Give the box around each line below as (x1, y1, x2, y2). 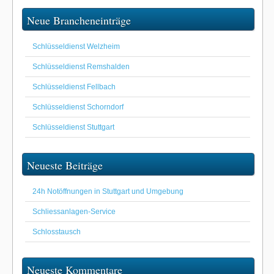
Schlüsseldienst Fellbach (32, 83, 116, 92)
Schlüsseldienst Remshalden (32, 62, 130, 72)
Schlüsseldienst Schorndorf (32, 103, 124, 112)
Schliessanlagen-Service (32, 207, 116, 217)
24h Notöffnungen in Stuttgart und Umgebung (32, 187, 183, 196)
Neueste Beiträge (27, 158, 103, 173)
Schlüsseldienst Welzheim (32, 42, 120, 51)
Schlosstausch (32, 228, 81, 237)
